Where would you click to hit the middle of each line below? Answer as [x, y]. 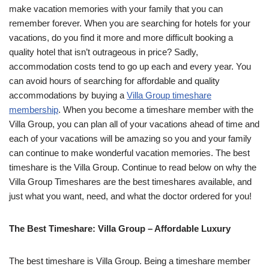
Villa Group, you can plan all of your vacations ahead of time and [134, 124]
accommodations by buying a [68, 95]
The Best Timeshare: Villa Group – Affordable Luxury [120, 228]
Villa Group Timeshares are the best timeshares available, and [130, 181]
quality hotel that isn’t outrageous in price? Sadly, [104, 52]
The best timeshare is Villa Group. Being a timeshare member [130, 261]
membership [34, 109]
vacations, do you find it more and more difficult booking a [121, 37]
